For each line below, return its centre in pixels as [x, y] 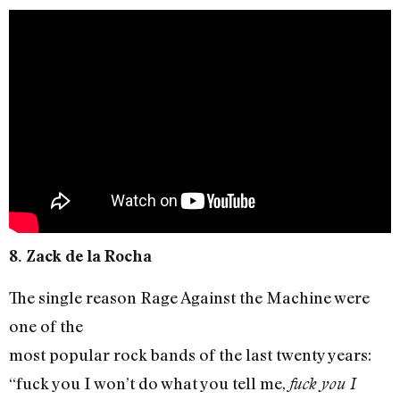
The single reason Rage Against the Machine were [189, 298]
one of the [46, 326]
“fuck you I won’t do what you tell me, [149, 383]
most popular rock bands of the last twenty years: [190, 355]
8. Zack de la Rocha [80, 256]
